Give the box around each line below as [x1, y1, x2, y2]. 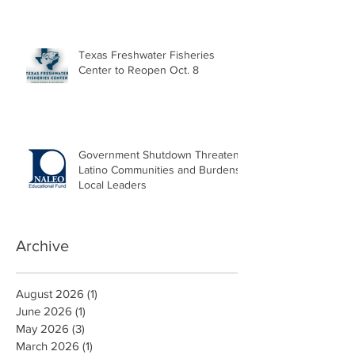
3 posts [85, 322, 123, 336]
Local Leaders [78, 178, 147, 192]
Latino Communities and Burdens [78, 163, 241, 177]
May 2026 [16, 322, 69, 336]
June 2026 [16, 304, 72, 319]
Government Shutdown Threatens [78, 148, 245, 162]
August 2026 [16, 287, 84, 301]
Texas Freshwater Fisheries [78, 48, 215, 62]
